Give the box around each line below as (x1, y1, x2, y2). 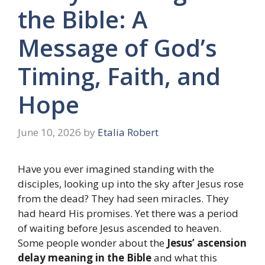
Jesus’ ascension (167, 236, 247, 250)
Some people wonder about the (18, 236, 167, 250)
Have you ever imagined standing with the (18, 162, 214, 176)
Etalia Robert (98, 125, 159, 140)
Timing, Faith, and (18, 59, 221, 92)
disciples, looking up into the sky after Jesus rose (18, 177, 244, 191)
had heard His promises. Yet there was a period (18, 206, 238, 221)
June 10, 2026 (18, 125, 81, 140)
